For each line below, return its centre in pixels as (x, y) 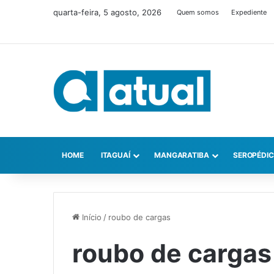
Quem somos (198, 12)
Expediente (249, 12)
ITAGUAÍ (115, 155)
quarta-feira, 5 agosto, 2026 (107, 12)
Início (91, 217)
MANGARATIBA (181, 155)
